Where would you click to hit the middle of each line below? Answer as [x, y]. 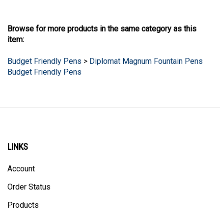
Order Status [29, 188]
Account [21, 170]
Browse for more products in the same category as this [102, 30]
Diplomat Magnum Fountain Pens [146, 62]
